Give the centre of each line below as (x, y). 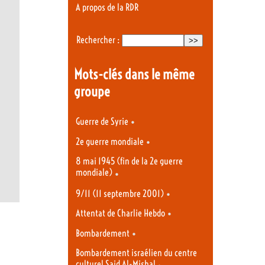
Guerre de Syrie (102, 122)
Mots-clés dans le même (134, 74)
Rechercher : (98, 40)
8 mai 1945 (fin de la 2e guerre (129, 161)
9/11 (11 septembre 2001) (120, 193)
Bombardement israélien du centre (136, 253)
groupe (92, 91)
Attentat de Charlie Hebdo (120, 214)
